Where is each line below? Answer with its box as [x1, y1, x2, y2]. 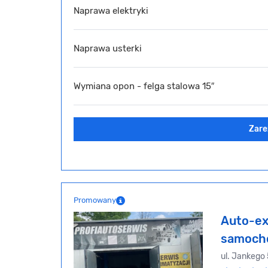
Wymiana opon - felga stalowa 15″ [74, 80, 214, 92]
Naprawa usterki [74, 42, 142, 54]
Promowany [74, 196, 116, 205]
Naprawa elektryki [74, 5, 148, 16]
